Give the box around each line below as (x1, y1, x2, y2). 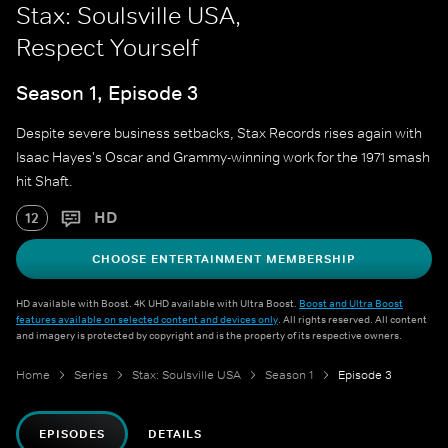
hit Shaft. (16, 172, 73, 191)
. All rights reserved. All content (278, 312, 427, 327)
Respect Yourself (16, 33, 198, 62)
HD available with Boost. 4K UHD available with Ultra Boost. (16, 296, 299, 311)
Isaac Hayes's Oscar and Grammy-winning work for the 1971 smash (16, 148, 430, 167)
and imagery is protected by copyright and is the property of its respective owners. (16, 328, 402, 343)
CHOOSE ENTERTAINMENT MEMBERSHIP (92, 251, 356, 268)
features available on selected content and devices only (16, 312, 278, 327)
